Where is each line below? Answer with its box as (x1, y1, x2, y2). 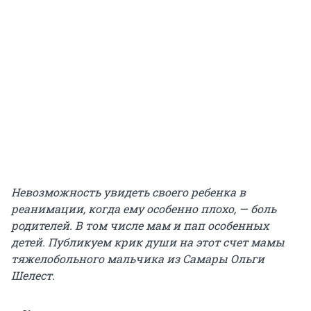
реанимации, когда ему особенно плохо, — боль (11, 201, 276, 216)
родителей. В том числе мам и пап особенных (11, 217, 269, 233)
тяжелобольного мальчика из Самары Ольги (11, 251, 264, 266)
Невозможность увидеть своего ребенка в (11, 184, 246, 199)
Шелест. (11, 267, 55, 283)
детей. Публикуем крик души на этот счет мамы (11, 234, 285, 249)
